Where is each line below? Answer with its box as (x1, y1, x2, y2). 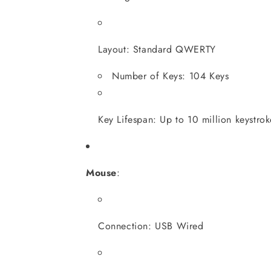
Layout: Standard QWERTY (98, 42, 216, 56)
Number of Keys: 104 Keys (112, 68, 229, 83)
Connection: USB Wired (98, 218, 204, 233)
